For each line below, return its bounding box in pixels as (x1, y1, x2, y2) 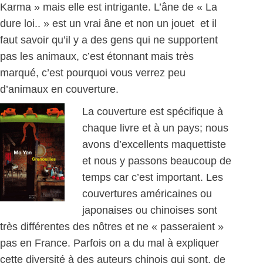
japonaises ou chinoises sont (82, 204, 217, 216)
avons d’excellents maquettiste (82, 139, 226, 150)
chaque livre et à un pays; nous (82, 122, 228, 134)
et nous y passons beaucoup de (82, 155, 231, 167)
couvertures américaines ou (82, 188, 212, 200)
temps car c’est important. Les (82, 171, 223, 183)
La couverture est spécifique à (82, 106, 223, 117)
